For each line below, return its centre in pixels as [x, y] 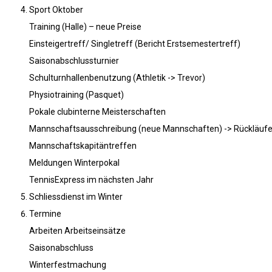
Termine [45, 214]
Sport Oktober [56, 10]
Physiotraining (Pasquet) [76, 95]
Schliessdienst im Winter [76, 197]
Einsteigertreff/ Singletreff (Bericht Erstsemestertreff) [135, 44]
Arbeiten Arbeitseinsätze [77, 231]
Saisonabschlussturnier [74, 61]
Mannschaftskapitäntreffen [83, 146]
